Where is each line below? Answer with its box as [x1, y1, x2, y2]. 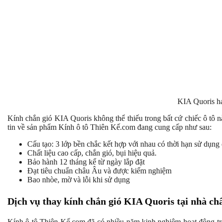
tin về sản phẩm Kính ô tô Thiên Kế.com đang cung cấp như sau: [7, 123, 214, 132]
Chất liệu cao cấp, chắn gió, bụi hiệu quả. [27, 149, 159, 158]
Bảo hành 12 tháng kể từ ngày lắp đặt [27, 158, 147, 166]
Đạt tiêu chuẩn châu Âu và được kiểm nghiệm [27, 166, 171, 175]
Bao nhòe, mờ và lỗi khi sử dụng [27, 175, 132, 184]
